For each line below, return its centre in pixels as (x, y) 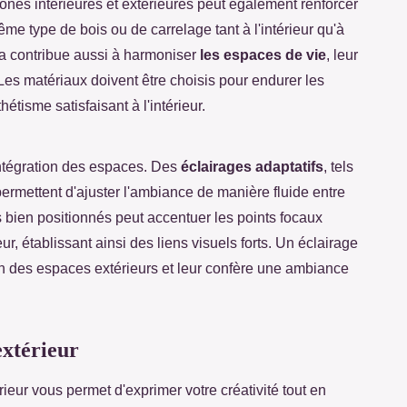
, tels (338, 166)
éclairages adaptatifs (252, 166)
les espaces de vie (263, 55)
